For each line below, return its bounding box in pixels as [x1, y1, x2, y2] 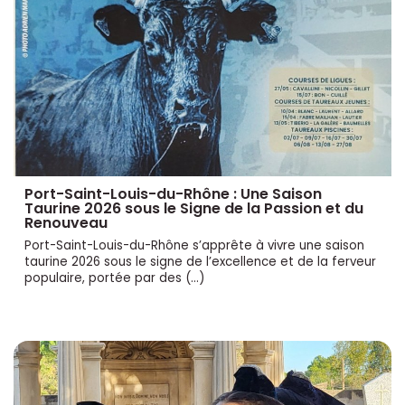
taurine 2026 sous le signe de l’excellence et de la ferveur [24, 252, 376, 270]
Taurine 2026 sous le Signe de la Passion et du [24, 197, 363, 219]
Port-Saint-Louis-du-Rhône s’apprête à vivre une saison [24, 236, 364, 254]
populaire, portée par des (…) [24, 268, 204, 287]
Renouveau [24, 212, 108, 233]
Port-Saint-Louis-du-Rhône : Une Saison [24, 183, 322, 204]
